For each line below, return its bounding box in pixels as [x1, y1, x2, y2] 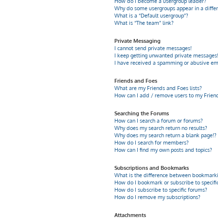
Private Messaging [114, 37, 161, 44]
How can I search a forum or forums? [114, 117, 203, 124]
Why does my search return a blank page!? [114, 132, 217, 139]
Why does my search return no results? [114, 125, 208, 131]
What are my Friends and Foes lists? [114, 85, 202, 91]
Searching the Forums [114, 110, 169, 117]
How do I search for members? [114, 139, 189, 146]
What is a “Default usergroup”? [114, 12, 189, 19]
